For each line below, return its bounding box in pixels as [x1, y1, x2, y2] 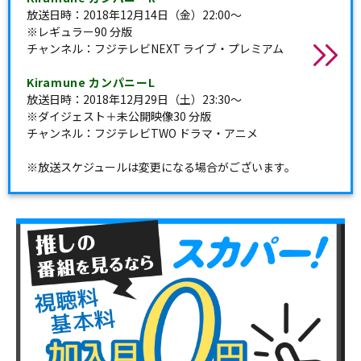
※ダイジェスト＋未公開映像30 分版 [27, 108, 211, 124]
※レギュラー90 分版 [27, 23, 132, 39]
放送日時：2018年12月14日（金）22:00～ [27, 6, 242, 23]
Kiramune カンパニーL [27, 74, 156, 90]
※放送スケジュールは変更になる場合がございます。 [27, 159, 296, 175]
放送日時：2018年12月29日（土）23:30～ [27, 91, 242, 107]
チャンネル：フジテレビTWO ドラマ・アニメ [27, 125, 258, 141]
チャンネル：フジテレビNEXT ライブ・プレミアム [27, 40, 284, 56]
